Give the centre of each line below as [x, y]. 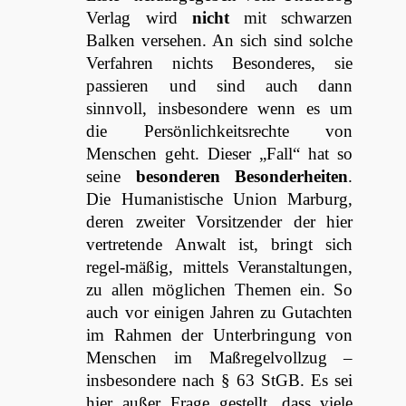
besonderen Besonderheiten [242, 176]
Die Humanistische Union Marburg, [220, 199]
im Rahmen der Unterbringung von [220, 335]
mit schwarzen [291, 18]
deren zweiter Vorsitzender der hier [220, 222]
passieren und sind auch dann [220, 86]
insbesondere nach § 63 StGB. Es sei [220, 380]
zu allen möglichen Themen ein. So [220, 290]
